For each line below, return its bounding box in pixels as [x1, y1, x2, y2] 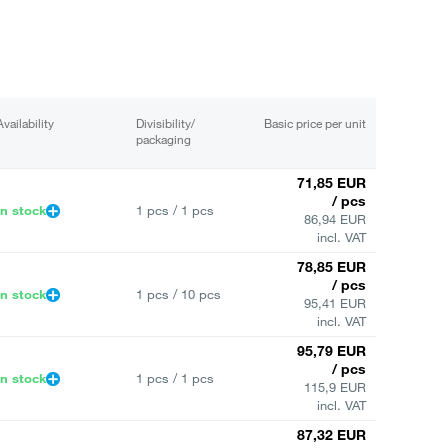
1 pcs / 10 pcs [136, 285, 221, 302]
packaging [136, 130, 191, 147]
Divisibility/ [136, 114, 195, 131]
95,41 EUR [304, 294, 366, 311]
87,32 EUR [297, 425, 366, 443]
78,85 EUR [297, 257, 366, 275]
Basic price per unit [264, 114, 366, 131]
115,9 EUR [304, 378, 366, 395]
